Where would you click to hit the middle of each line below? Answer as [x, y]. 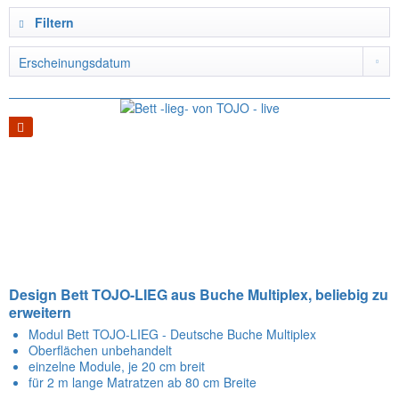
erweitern [41, 313]
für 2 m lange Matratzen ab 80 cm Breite [143, 383]
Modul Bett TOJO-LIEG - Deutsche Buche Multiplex [173, 334]
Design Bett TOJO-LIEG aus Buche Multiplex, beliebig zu [199, 295]
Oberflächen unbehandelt [101, 350]
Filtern [53, 22]
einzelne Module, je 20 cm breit [117, 366]
